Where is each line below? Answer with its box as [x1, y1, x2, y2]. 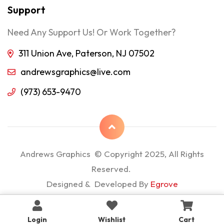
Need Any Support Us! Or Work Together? [7, 26, 176, 38]
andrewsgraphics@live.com [20, 66, 130, 78]
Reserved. [91, 163, 133, 174]
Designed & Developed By [46, 178, 150, 189]
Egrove [150, 178, 178, 189]
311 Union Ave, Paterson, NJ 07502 [18, 47, 154, 59]
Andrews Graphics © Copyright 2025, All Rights [20, 148, 204, 159]
